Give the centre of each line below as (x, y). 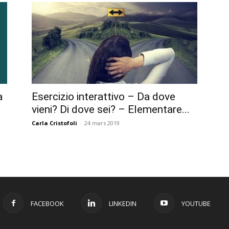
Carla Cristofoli (54, 123)
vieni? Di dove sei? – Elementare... (111, 109)
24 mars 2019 (102, 123)
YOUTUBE (196, 203)
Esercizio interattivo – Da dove (104, 96)
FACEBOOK (47, 203)
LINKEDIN (123, 203)
